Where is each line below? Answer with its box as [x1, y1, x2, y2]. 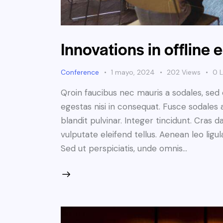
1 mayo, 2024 [111, 68, 155, 77]
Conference [61, 68, 99, 77]
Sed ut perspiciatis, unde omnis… [61, 143, 187, 154]
